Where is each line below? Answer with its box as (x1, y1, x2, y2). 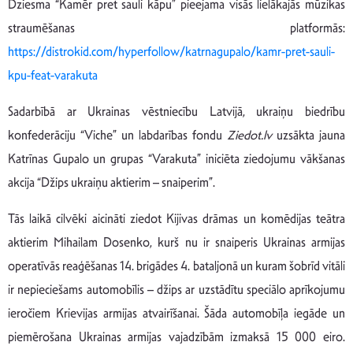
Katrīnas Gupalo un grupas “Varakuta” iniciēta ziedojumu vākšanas (8, 150, 345, 167)
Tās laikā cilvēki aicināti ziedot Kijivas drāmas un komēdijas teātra (8, 210, 345, 227)
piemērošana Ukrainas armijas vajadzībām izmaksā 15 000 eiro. (8, 328, 345, 345)
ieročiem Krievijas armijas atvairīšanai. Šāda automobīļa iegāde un (8, 304, 345, 321)
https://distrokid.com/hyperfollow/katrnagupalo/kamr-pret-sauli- (8, 43, 335, 60)
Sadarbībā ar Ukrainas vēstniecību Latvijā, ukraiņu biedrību (8, 102, 345, 120)
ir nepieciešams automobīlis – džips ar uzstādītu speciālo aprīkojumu (8, 281, 345, 298)
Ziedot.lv (227, 126, 272, 143)
